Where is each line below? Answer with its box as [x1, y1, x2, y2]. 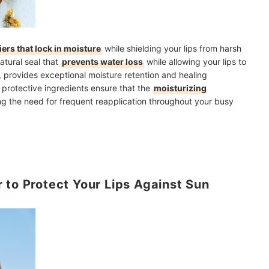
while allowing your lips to [144, 56, 246, 67]
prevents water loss [62, 56, 143, 67]
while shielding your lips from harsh [102, 43, 241, 53]
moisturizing [154, 82, 207, 93]
